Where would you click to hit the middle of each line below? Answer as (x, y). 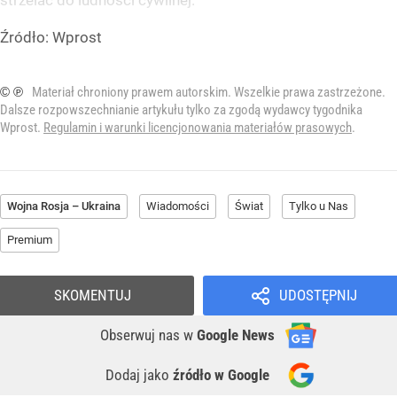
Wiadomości (178, 206)
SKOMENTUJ (93, 296)
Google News (236, 335)
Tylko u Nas (319, 206)
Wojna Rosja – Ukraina (64, 206)
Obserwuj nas (142, 335)
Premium (30, 240)
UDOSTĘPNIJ (318, 296)
